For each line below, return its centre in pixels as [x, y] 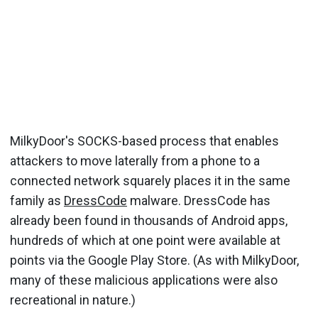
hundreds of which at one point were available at [145, 240]
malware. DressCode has [199, 200]
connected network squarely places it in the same [150, 180]
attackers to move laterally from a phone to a [135, 160]
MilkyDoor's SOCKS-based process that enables [144, 141]
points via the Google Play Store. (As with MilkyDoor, [154, 260]
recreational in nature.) [73, 300]
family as [37, 200]
